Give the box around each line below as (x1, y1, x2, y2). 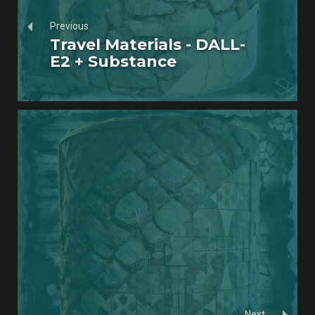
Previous (50, 20, 89, 32)
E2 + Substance (50, 52, 176, 72)
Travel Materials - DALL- (50, 35, 245, 55)
